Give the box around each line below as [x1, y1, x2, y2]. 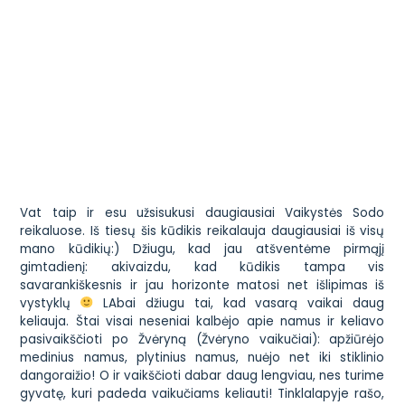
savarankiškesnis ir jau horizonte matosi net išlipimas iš [20, 276, 385, 294]
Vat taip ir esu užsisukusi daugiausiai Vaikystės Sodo [20, 203, 385, 221]
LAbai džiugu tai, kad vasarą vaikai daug [93, 294, 384, 312]
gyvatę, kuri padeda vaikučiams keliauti [20, 384, 269, 402]
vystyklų [20, 294, 80, 312]
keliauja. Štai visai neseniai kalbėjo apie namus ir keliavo [20, 312, 385, 330]
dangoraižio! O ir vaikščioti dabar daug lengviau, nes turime [20, 366, 385, 384]
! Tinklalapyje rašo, [268, 384, 385, 402]
